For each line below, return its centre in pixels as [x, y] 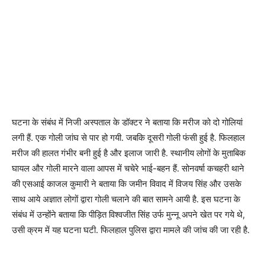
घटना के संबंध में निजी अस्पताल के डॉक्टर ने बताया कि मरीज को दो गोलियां [127, 122]
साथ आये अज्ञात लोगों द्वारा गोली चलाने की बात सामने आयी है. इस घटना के [126, 199]
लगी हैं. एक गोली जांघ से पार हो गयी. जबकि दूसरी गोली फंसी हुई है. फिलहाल [128, 138]
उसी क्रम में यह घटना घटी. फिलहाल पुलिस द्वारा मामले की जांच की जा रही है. [131, 230]
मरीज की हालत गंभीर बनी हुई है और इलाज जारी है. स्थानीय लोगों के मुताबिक [129, 153]
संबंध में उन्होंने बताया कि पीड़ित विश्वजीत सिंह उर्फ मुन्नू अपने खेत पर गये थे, [128, 214]
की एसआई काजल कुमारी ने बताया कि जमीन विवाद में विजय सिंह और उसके [127, 184]
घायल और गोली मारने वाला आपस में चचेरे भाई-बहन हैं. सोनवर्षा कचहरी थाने [128, 168]
